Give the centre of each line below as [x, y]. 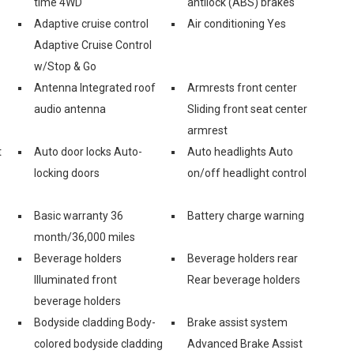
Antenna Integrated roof [95, 87]
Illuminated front [75, 279]
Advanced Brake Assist [245, 343]
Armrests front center [242, 87]
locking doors [67, 173]
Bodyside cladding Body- [95, 322]
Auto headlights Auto [240, 151]
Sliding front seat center [247, 109]
